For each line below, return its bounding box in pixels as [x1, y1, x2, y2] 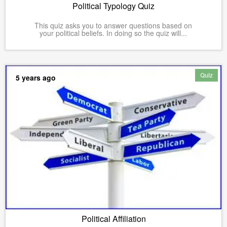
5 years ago [16, 72, 56, 83]
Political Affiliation [81, 212, 146, 224]
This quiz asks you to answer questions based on [34, 20, 193, 30]
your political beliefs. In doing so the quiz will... [40, 27, 187, 38]
